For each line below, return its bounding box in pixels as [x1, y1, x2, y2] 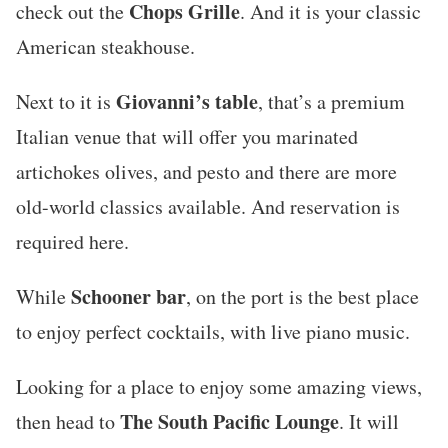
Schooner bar [71, 282, 186, 312]
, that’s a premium [258, 88, 405, 116]
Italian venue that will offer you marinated [16, 123, 358, 151]
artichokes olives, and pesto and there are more [16, 158, 397, 186]
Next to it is [16, 88, 116, 116]
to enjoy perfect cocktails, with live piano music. [16, 318, 410, 346]
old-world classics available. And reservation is [16, 193, 400, 221]
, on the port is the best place [186, 283, 419, 311]
